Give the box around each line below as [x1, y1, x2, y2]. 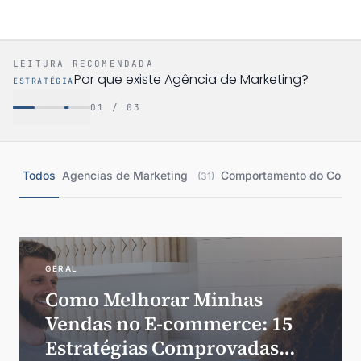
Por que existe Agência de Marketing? [74, 70, 309, 89]
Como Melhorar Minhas [45, 286, 263, 313]
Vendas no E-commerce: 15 [45, 310, 293, 337]
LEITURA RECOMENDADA [13, 58, 154, 69]
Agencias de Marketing [62, 168, 191, 182]
